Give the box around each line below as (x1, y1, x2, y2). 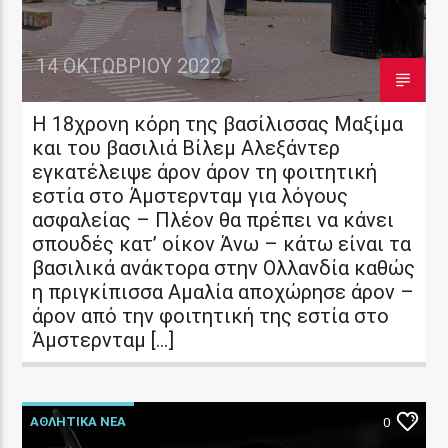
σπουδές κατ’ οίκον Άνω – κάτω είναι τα (32, 231, 412, 256)
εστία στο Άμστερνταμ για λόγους (32, 183, 349, 208)
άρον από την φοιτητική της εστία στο (32, 303, 390, 328)
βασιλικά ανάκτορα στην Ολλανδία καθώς (32, 255, 416, 280)
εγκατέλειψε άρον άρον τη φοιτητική (32, 159, 378, 184)
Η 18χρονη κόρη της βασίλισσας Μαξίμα (32, 111, 404, 136)
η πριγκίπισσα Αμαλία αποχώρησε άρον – (32, 279, 415, 304)
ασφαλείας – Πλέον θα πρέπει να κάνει (32, 207, 395, 232)
